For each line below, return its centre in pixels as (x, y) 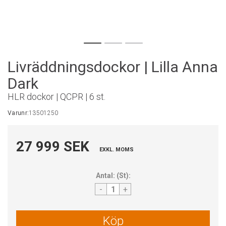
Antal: (105, 176)
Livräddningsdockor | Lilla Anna (113, 67)
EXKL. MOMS (117, 150)
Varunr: (18, 113)
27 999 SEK (53, 147)
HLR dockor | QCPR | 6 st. (56, 97)
